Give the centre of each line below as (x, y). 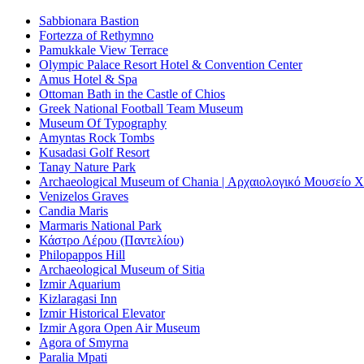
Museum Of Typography (103, 123)
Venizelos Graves (84, 196)
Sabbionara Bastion (89, 20)
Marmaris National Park (100, 225)
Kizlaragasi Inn (78, 298)
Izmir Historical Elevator (102, 313)
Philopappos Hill (82, 254)
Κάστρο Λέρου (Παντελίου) (111, 240)
